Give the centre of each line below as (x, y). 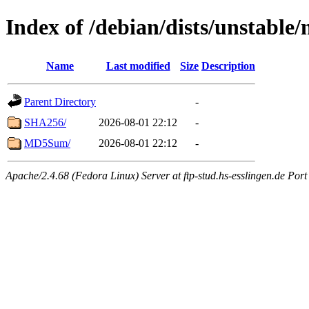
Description (228, 66)
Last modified (138, 66)
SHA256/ (45, 122)
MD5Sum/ (47, 143)
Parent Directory (60, 101)
